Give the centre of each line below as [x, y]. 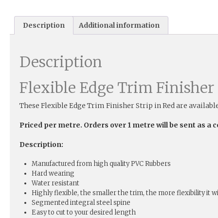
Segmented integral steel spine [81, 203]
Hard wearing [53, 174]
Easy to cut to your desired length [84, 213]
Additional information [119, 26]
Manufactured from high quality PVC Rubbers [101, 164]
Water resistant [55, 183]
